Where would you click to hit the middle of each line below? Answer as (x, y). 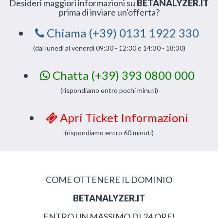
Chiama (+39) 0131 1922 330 (122, 33)
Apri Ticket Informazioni (123, 118)
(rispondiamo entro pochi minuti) (109, 90)
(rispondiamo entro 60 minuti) (109, 133)
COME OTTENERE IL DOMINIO (109, 180)
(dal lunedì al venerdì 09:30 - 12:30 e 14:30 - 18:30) (109, 48)
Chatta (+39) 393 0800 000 (122, 75)
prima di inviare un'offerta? (109, 12)
